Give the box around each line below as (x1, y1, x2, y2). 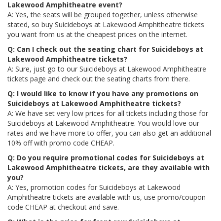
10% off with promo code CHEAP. (7, 138, 114, 147)
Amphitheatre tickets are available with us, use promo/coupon (7, 192, 206, 202)
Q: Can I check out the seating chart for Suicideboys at (7, 44, 203, 54)
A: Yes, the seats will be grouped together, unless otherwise (7, 10, 198, 19)
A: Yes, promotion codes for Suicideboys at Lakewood (7, 183, 181, 192)
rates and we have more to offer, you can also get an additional (7, 128, 211, 138)
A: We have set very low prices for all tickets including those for (7, 109, 208, 118)
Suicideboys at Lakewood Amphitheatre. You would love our (7, 118, 199, 128)
